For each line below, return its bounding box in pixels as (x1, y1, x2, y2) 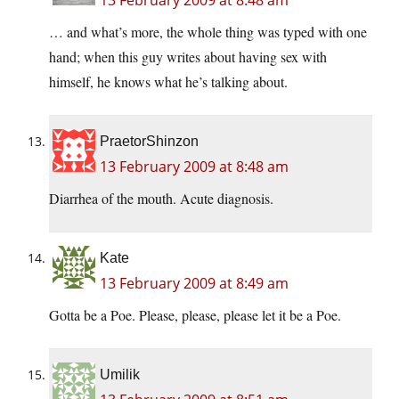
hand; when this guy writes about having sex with (49, 47, 327, 67)
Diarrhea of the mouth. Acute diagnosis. (49, 189, 273, 208)
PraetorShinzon (100, 134, 199, 150)
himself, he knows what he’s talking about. (49, 72, 288, 92)
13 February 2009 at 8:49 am (100, 273, 289, 294)
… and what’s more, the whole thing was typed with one (49, 22, 367, 42)
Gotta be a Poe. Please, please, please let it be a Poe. (49, 305, 341, 325)
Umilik (100, 367, 140, 383)
